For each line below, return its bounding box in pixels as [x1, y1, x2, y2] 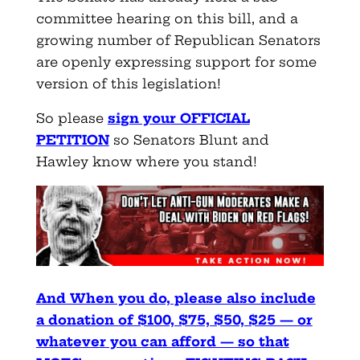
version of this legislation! [35, 76, 221, 92]
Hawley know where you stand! [35, 153, 257, 170]
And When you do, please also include [35, 289, 316, 306]
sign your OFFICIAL [107, 110, 250, 127]
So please [35, 110, 104, 127]
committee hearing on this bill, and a [35, 10, 298, 27]
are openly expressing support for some [35, 54, 317, 71]
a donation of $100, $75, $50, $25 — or [35, 311, 313, 328]
